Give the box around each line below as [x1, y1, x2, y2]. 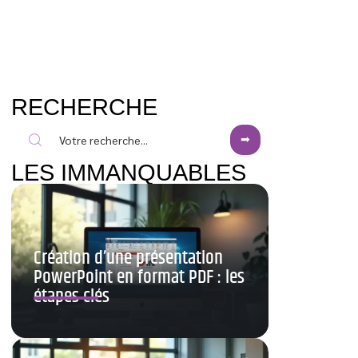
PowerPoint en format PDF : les [34, 263, 245, 292]
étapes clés [34, 282, 109, 312]
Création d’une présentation [34, 244, 223, 273]
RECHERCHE [11, 94, 157, 120]
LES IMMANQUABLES [11, 160, 246, 185]
